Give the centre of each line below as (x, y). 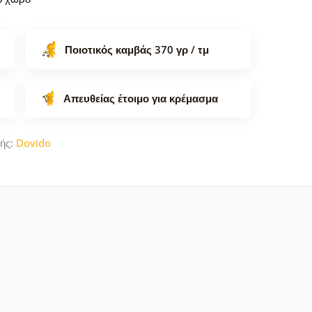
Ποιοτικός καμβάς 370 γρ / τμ (137, 49)
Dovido (33, 142)
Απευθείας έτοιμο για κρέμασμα (141, 98)
